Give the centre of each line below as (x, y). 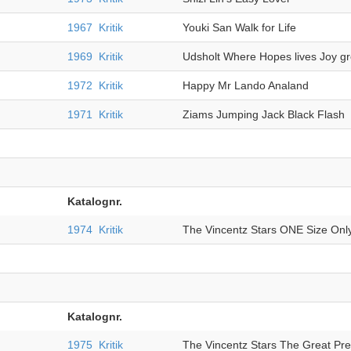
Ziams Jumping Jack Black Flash (263, 114)
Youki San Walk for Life (239, 27)
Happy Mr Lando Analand (245, 85)
